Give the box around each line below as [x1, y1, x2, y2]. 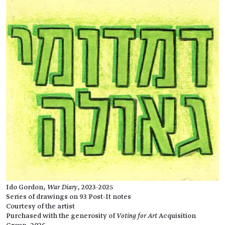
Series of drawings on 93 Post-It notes [6, 193, 131, 200]
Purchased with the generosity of [6, 212, 117, 219]
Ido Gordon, [6, 183, 47, 191]
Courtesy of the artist [6, 202, 75, 210]
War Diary [47, 183, 77, 191]
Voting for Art [117, 212, 157, 219]
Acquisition [157, 212, 196, 219]
